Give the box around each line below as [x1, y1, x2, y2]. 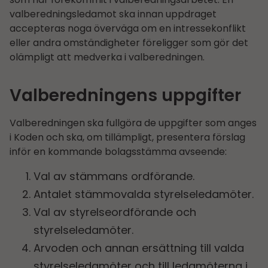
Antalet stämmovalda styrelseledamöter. [33, 187, 254, 202]
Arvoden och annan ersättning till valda [33, 240, 244, 256]
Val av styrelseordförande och [33, 205, 196, 220]
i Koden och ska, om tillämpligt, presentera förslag [10, 130, 245, 144]
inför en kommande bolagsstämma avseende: [10, 144, 227, 159]
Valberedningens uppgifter [10, 83, 241, 107]
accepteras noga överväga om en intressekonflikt [10, 21, 246, 35]
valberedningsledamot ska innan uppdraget [10, 7, 217, 21]
